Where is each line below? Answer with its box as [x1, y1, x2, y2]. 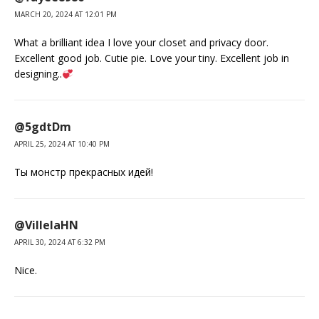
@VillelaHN [14, 217, 78, 234]
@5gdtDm [14, 119, 71, 135]
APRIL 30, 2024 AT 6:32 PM [14, 237, 105, 248]
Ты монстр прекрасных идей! [14, 165, 153, 179]
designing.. [14, 67, 62, 81]
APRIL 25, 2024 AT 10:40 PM [14, 139, 110, 150]
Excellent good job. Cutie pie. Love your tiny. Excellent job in [14, 51, 289, 66]
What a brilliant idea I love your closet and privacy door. [14, 36, 268, 50]
